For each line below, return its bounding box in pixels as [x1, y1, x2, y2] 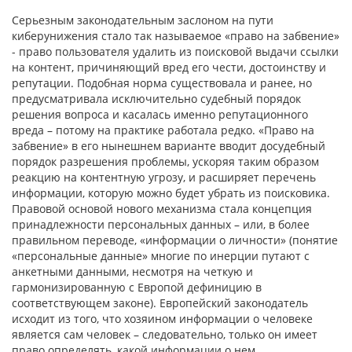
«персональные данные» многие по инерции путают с [12, 247, 310, 263]
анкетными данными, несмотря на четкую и [12, 263, 253, 279]
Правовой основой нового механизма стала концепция [12, 200, 312, 216]
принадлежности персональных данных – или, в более [12, 216, 310, 232]
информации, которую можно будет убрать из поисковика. [12, 185, 330, 200]
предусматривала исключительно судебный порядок [12, 90, 301, 106]
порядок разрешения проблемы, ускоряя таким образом [12, 153, 319, 169]
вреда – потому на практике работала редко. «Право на [12, 122, 314, 137]
